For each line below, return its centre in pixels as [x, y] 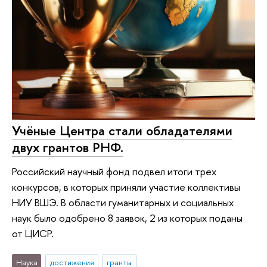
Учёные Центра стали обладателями [122, 131]
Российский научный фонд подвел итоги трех [114, 171]
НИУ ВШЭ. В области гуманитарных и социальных [123, 202]
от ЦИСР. [33, 233]
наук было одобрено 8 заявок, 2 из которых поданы [127, 218]
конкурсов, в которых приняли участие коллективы [126, 187]
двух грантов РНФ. [68, 147]
